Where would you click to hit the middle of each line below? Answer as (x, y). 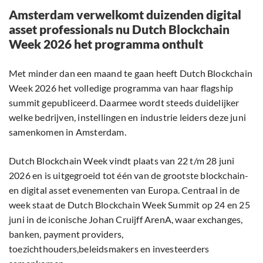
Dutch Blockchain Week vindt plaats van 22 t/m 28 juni (122, 161)
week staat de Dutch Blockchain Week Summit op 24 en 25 (129, 205)
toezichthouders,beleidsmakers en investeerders (109, 249)
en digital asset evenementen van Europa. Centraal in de (124, 190)
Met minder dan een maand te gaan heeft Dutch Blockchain (131, 73)
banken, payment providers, (66, 234)
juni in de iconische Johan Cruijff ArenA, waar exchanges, (126, 220)
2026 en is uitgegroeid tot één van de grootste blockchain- (129, 176)
